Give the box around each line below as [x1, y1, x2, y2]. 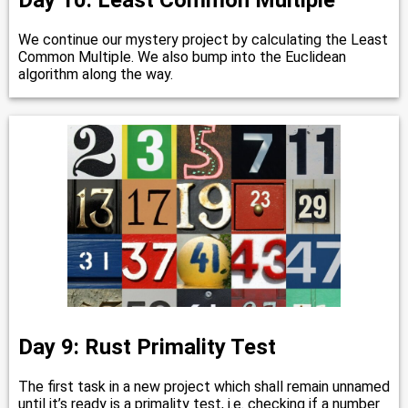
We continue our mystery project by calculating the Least [18, 30, 388, 48]
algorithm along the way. [18, 65, 173, 83]
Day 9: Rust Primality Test [18, 333, 276, 360]
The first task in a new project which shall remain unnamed [18, 377, 390, 395]
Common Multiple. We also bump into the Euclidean [18, 47, 346, 66]
